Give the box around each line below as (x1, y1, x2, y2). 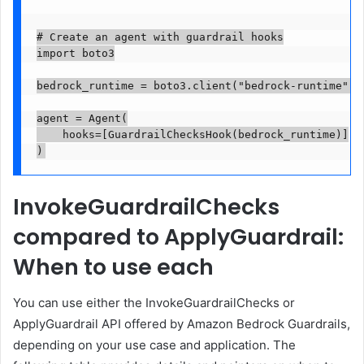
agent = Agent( (36, 112, 128, 125)
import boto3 (36, 47, 115, 60)
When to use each (13, 251, 214, 282)
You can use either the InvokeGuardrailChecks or (13, 295, 295, 311)
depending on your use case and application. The (13, 337, 296, 353)
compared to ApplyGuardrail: (13, 221, 344, 252)
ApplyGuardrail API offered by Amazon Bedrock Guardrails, (13, 316, 350, 332)
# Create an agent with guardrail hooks (36, 31, 284, 44)
